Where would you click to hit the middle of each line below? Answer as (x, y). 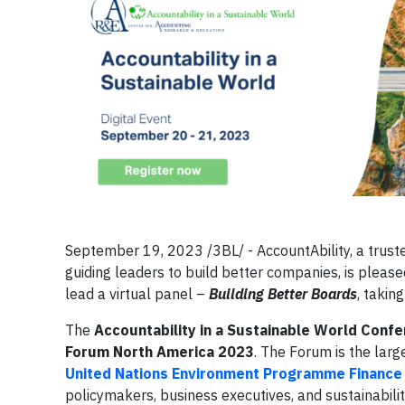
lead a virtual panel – (135, 293)
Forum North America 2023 (160, 351)
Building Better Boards (283, 293)
